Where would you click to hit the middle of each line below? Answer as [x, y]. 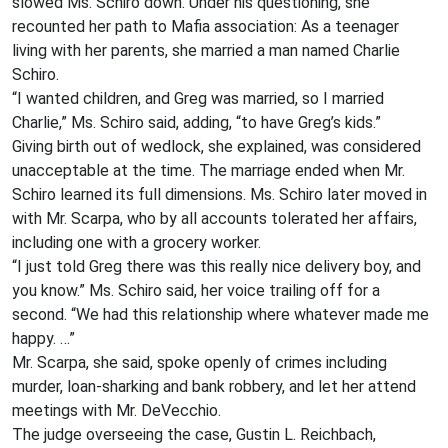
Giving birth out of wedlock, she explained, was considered [216, 146]
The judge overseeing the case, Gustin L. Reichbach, [194, 434]
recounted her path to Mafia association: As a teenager [205, 26]
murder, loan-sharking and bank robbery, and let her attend [214, 386]
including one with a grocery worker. [136, 242]
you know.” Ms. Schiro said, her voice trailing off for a [196, 290]
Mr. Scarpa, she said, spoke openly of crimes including [199, 362]
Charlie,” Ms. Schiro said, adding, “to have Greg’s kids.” [196, 122]
